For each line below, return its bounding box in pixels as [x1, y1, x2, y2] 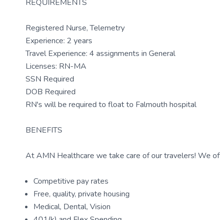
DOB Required [26, 86, 76, 97]
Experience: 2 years [26, 35, 92, 46]
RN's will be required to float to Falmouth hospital [26, 99, 196, 110]
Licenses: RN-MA [26, 61, 86, 72]
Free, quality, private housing [33, 189, 130, 199]
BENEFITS [26, 125, 62, 136]
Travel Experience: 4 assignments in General [26, 48, 175, 59]
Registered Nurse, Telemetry [26, 23, 125, 33]
